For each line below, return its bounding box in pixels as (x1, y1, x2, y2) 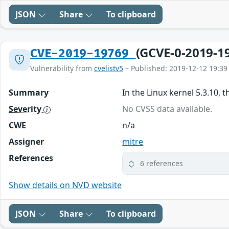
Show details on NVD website (9, 179, 122, 191)
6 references (140, 158, 184, 169)
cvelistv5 (94, 63, 123, 74)
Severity (9, 103, 43, 115)
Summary (9, 87, 49, 99)
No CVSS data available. (122, 103, 213, 115)
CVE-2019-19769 (30, 47, 136, 61)
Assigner (9, 136, 44, 148)
